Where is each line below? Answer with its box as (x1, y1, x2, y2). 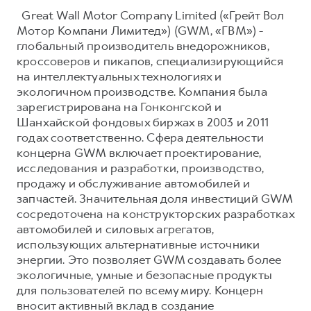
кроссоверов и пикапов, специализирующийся (17, 53, 284, 69)
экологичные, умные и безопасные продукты (17, 267, 273, 283)
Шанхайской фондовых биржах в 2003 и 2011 (17, 114, 269, 130)
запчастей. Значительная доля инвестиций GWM (17, 190, 293, 206)
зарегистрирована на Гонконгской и (17, 99, 222, 115)
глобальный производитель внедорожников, (17, 37, 269, 53)
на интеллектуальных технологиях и (17, 68, 222, 84)
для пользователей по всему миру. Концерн (17, 282, 264, 298)
